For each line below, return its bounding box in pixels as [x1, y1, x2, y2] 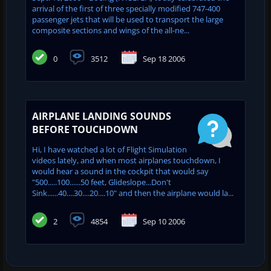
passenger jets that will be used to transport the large [32, 13, 223, 25]
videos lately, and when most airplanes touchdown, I [32, 154, 221, 166]
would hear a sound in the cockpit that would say [32, 165, 209, 177]
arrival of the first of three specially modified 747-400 [32, 2, 220, 14]
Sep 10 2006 [143, 215, 185, 227]
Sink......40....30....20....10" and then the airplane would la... [32, 187, 233, 198]
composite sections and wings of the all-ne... [32, 24, 189, 36]
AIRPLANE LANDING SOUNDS [32, 109, 171, 123]
